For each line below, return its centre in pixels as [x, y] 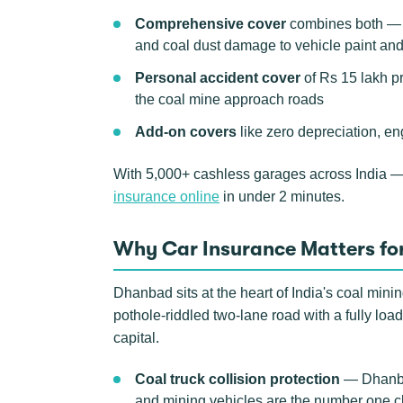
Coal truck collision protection [237, 379]
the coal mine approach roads [229, 99]
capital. [136, 338]
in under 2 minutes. [282, 197]
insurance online [166, 197]
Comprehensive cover [210, 24]
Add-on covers [186, 132]
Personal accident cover [218, 78]
